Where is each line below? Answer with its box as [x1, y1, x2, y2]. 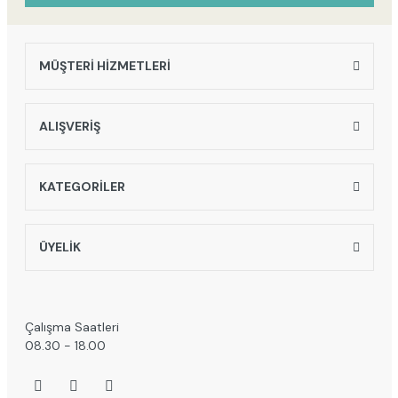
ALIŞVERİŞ [38, 117, 100, 134]
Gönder [179, 78, 219, 93]
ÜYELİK [38, 238, 81, 255]
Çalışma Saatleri [24, 318, 119, 335]
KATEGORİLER [38, 178, 125, 195]
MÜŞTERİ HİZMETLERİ [38, 57, 171, 74]
